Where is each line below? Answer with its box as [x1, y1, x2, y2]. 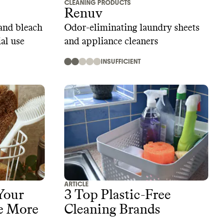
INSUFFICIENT [101, 57, 141, 66]
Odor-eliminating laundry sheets [64, 22, 200, 33]
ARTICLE [64, 180, 89, 189]
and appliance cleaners [64, 36, 158, 46]
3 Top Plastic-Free [64, 188, 171, 202]
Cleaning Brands [64, 203, 160, 217]
